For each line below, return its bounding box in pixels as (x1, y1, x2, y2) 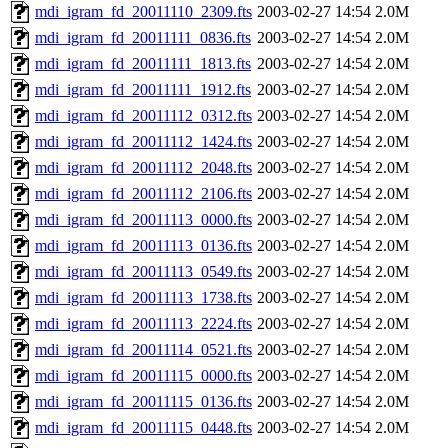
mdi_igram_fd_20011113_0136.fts (35, 237, 252, 255)
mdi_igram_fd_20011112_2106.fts (35, 185, 252, 203)
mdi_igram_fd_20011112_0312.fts (35, 107, 252, 125)
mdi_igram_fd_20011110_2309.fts (35, 3, 252, 21)
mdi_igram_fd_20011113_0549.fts (35, 263, 252, 281)
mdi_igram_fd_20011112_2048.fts (35, 159, 252, 177)
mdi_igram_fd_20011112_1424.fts (35, 133, 252, 151)
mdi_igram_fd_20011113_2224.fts (35, 315, 252, 333)
